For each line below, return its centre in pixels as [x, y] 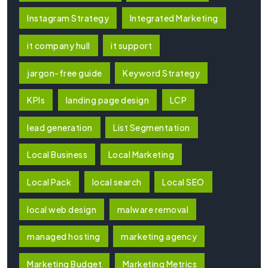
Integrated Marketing [174, 18]
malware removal [153, 209]
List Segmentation [152, 127]
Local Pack [49, 182]
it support [131, 46]
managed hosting [64, 237]
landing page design [107, 100]
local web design [62, 209]
